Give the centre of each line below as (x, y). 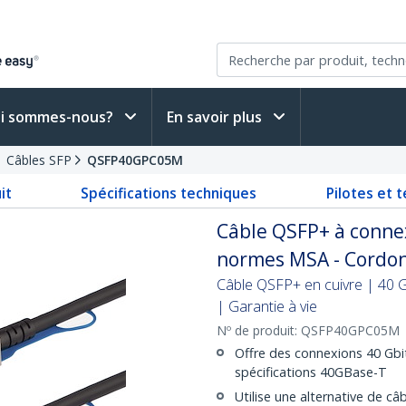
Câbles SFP (39, 160)
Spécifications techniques (169, 193)
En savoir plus (216, 117)
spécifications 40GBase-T (311, 372)
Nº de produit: (259, 330)
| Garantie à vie (267, 306)
